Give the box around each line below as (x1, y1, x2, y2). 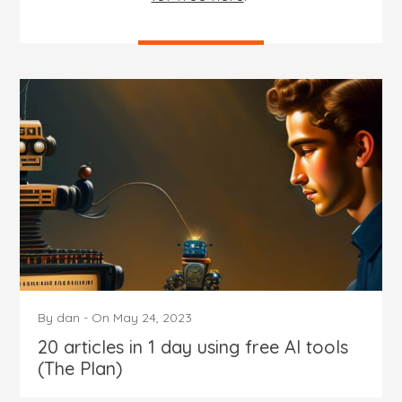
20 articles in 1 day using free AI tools (38, 335, 349, 358)
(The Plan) (38, 356, 124, 380)
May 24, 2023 (113, 309, 193, 326)
